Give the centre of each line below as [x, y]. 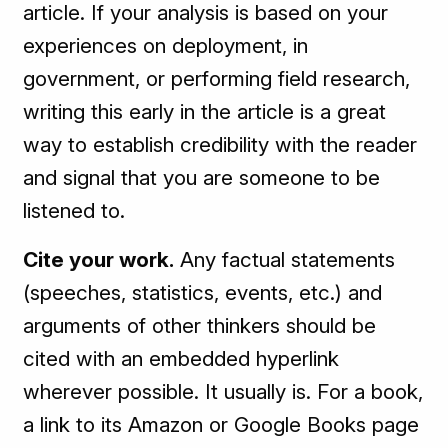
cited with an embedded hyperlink [181, 359]
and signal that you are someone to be [202, 178]
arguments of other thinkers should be [200, 326]
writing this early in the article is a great [205, 112]
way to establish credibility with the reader [220, 145]
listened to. [74, 211]
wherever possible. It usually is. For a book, [223, 392]
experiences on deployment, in [166, 46]
